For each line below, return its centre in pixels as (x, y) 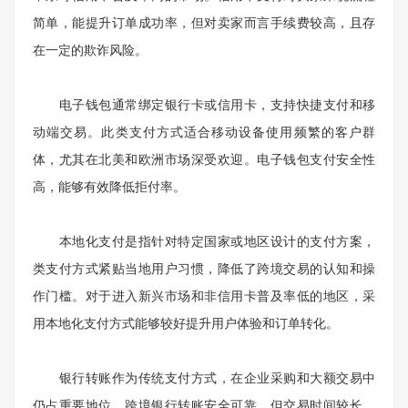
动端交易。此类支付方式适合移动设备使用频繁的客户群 (204, 132)
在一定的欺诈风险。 (90, 50)
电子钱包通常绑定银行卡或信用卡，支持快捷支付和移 (204, 105)
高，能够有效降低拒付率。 (109, 187)
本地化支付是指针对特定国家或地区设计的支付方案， (204, 241)
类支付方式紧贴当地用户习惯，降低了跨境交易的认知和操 (204, 269)
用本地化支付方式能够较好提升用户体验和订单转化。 (186, 323)
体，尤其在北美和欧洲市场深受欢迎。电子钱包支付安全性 (204, 159)
